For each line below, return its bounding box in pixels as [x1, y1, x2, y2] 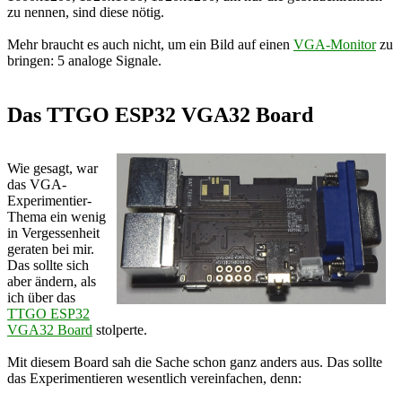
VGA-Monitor [293, 36, 376, 52]
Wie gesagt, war [7, 161, 98, 177]
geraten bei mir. [7, 241, 94, 258]
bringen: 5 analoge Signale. [7, 52, 162, 68]
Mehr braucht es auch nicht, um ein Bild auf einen [7, 36, 293, 52]
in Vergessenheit [7, 225, 100, 241]
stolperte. [92, 322, 147, 338]
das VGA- [7, 177, 66, 193]
